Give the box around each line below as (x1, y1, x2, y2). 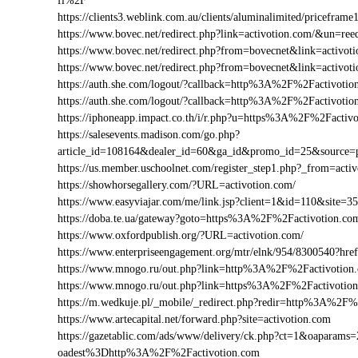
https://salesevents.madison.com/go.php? (58, 129, 240, 141)
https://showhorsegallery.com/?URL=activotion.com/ (58, 179, 296, 191)
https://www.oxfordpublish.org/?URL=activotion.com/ (58, 229, 304, 241)
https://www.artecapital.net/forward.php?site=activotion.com (58, 313, 331, 325)
